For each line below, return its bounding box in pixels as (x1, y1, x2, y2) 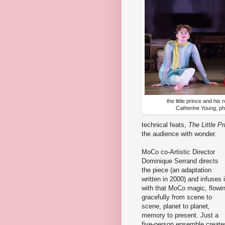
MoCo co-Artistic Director (142, 148, 215, 156)
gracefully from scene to (142, 193, 212, 201)
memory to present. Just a (142, 211, 218, 219)
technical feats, (142, 121, 188, 129)
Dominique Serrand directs (142, 157, 218, 165)
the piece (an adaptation (142, 166, 211, 174)
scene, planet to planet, (142, 202, 210, 210)
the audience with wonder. (142, 130, 218, 138)
